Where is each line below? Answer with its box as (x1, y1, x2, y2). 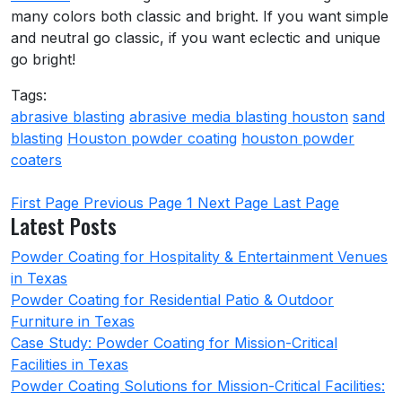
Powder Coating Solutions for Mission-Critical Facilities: (11, 377, 385, 396)
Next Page (197, 194, 268, 213)
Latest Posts (11, 210, 117, 242)
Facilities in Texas (11, 355, 128, 374)
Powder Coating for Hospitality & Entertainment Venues (11, 248, 388, 267)
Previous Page (83, 194, 182, 213)
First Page (11, 194, 79, 213)
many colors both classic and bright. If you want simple (11, 7, 389, 26)
